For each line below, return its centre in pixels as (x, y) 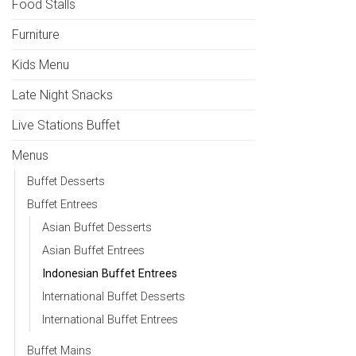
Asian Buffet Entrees (93, 250)
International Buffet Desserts (114, 296)
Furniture (36, 34)
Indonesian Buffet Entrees (110, 273)
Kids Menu (41, 64)
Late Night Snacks (62, 95)
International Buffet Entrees (110, 319)
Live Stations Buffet (66, 125)
